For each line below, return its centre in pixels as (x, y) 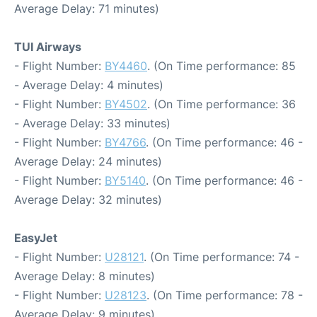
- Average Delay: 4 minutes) (89, 85)
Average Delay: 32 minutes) (88, 200)
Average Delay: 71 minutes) (87, 8)
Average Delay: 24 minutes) (88, 161)
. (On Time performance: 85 (221, 66)
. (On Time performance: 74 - (221, 257)
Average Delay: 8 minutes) (85, 276)
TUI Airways (48, 47)
